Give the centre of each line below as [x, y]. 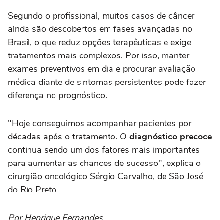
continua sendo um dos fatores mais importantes [104, 150]
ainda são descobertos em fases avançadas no [100, 29]
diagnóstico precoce [171, 137]
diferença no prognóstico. [57, 96]
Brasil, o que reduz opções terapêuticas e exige [99, 42]
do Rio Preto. [33, 190]
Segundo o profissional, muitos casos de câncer [101, 16]
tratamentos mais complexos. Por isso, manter [98, 56]
